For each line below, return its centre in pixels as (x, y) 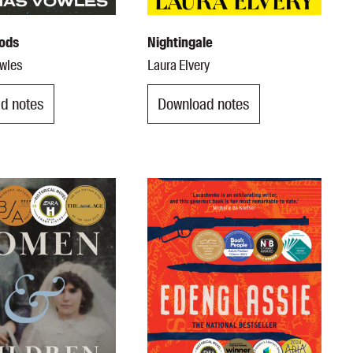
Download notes (204, 104)
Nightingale (180, 43)
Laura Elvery (179, 66)
